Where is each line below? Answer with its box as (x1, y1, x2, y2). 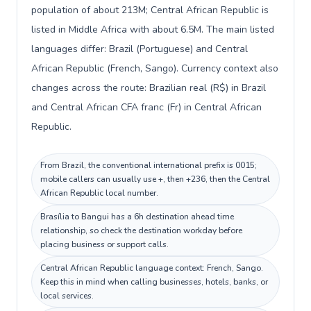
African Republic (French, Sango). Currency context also (31, 62, 278, 75)
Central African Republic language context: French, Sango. (40, 262, 263, 274)
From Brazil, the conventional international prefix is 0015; (40, 160, 257, 171)
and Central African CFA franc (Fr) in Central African (31, 101, 262, 114)
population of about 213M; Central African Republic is (31, 3, 269, 17)
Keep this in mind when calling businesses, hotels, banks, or (40, 276, 268, 287)
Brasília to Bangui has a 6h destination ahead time (40, 211, 234, 222)
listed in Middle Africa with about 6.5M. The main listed (31, 23, 274, 36)
